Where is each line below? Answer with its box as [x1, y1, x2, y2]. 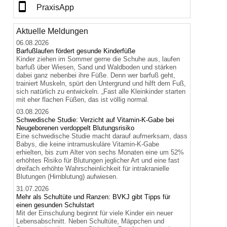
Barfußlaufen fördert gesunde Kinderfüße [16, 47, 135, 55]
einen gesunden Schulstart [16, 201, 94, 209]
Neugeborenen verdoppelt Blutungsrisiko [16, 124, 134, 132]
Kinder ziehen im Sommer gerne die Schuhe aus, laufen [16, 55, 180, 63]
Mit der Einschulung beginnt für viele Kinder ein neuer [16, 209, 173, 217]
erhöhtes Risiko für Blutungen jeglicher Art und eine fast [16, 157, 179, 165]
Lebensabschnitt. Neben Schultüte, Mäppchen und [16, 217, 164, 225]
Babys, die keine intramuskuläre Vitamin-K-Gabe [16, 140, 159, 148]
